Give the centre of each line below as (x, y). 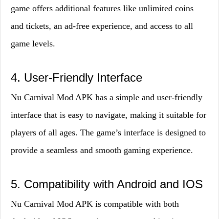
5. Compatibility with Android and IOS (107, 184)
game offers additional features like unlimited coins (102, 8)
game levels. (33, 44)
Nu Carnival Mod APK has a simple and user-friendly (107, 97)
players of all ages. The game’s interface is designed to (109, 132)
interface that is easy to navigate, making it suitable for (109, 115)
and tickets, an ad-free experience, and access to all (102, 26)
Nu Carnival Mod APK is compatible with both (95, 204)
